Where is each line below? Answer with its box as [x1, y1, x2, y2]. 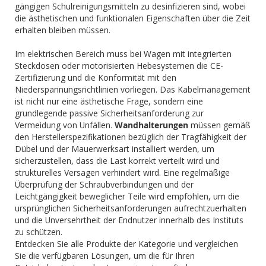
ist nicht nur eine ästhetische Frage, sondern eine [15, 96, 203, 107]
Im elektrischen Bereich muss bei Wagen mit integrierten [15, 48, 232, 59]
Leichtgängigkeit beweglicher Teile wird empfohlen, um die [15, 191, 239, 202]
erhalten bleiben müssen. [15, 24, 110, 36]
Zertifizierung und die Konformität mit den [15, 72, 176, 83]
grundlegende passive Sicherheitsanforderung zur [15, 107, 204, 119]
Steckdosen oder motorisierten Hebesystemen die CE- [15, 60, 223, 71]
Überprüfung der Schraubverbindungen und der [15, 179, 194, 190]
